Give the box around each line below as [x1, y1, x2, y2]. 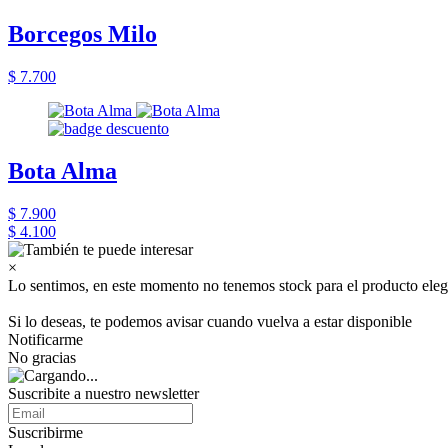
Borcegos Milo [8, 21, 157, 48]
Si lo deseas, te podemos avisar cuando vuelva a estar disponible [8, 313, 412, 330]
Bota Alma [8, 158, 117, 185]
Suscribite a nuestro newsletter [8, 385, 199, 402]
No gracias [8, 349, 76, 366]
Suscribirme [8, 424, 83, 441]
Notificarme [8, 331, 83, 348]
